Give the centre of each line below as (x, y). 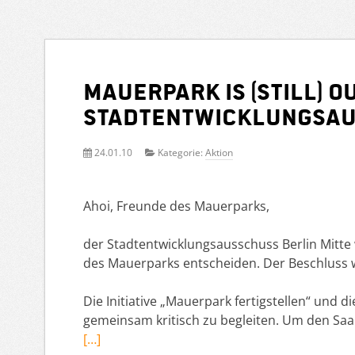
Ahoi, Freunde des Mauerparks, (176, 206)
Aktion (219, 153)
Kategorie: (180, 153)
